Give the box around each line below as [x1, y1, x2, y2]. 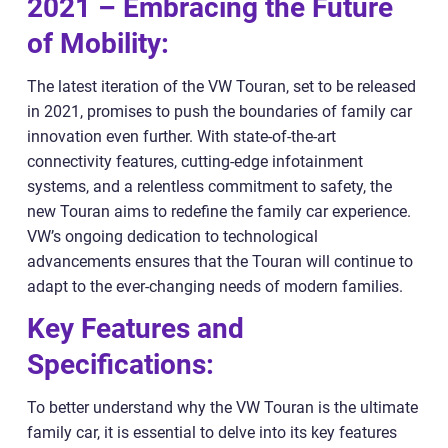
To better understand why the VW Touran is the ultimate [27, 397, 418, 417]
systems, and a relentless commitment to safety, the [27, 176, 392, 196]
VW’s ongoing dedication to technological [27, 226, 318, 246]
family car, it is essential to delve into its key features [27, 422, 397, 442]
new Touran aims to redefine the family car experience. [27, 201, 411, 221]
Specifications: [27, 347, 214, 381]
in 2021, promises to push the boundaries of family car [27, 101, 412, 121]
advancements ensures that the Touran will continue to [27, 251, 413, 271]
